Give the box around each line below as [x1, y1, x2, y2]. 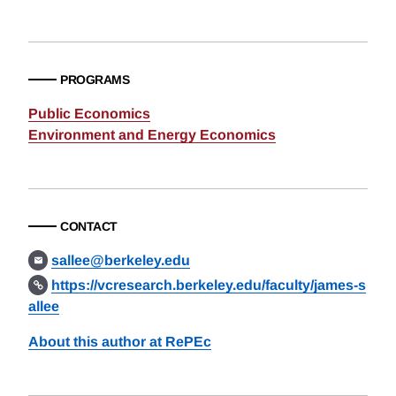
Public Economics [28, 106, 150, 121]
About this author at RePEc [28, 334, 211, 349]
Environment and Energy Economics [28, 127, 276, 142]
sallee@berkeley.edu [51, 253, 191, 268]
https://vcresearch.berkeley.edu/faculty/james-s [51, 278, 367, 293]
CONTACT [60, 219, 118, 233]
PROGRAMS [60, 72, 129, 87]
